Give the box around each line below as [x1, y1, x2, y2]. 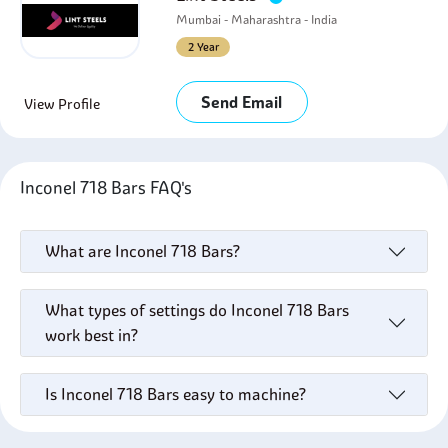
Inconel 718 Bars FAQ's [20, 177, 200, 198]
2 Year [187, 40, 219, 54]
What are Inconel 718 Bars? [45, 241, 240, 261]
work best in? [45, 325, 138, 345]
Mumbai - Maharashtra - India [176, 12, 338, 27]
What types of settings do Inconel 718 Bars [45, 300, 349, 320]
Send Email [201, 92, 283, 112]
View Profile [24, 95, 100, 113]
